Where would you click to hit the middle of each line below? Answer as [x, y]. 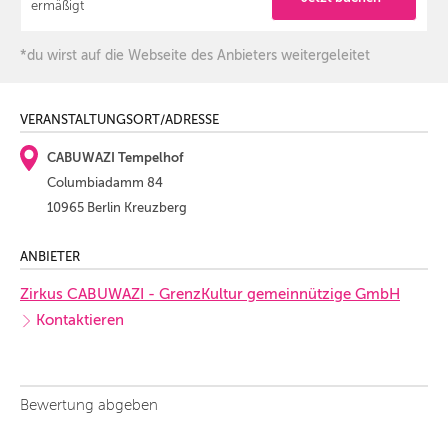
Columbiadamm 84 [105, 183]
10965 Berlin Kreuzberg [117, 208]
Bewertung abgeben [89, 405]
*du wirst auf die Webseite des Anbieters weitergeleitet [195, 56]
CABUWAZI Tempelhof [115, 158]
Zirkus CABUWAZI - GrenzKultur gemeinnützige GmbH [210, 294]
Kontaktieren [80, 320]
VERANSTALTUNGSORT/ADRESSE [119, 120]
